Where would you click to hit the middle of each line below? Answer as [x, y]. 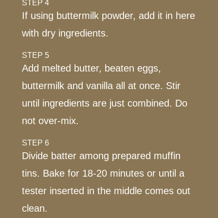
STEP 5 [35, 55]
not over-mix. [50, 120]
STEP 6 [35, 143]
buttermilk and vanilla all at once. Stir [101, 85]
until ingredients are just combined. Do [104, 103]
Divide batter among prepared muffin [101, 155]
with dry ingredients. [65, 33]
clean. [35, 208]
